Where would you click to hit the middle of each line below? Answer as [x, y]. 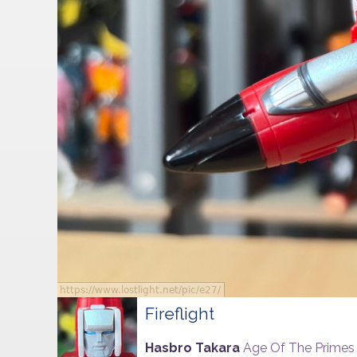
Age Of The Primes [299, 347]
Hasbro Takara [194, 347]
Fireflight [180, 314]
